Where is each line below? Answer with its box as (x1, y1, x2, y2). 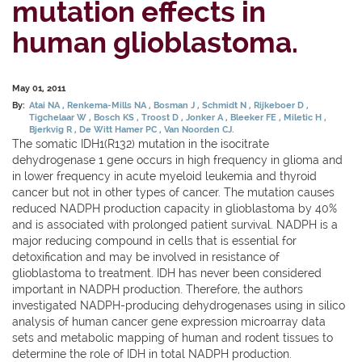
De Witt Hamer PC (79, 124, 160, 134)
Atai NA (29, 99, 63, 110)
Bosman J (154, 99, 198, 110)
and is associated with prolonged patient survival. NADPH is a (12, 217, 338, 231)
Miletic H (284, 112, 325, 122)
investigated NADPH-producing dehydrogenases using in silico (12, 298, 345, 312)
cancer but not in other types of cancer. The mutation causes (12, 185, 335, 199)
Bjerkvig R (29, 124, 75, 134)
